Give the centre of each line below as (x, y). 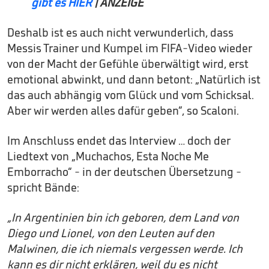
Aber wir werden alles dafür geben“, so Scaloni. (123, 110)
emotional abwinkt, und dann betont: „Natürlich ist (134, 79)
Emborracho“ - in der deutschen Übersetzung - (124, 172)
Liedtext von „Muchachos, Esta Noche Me (108, 156)
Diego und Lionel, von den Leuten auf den (111, 233)
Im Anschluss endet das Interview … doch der (119, 141)
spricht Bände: (43, 187)
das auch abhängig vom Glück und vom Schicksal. (131, 95)
